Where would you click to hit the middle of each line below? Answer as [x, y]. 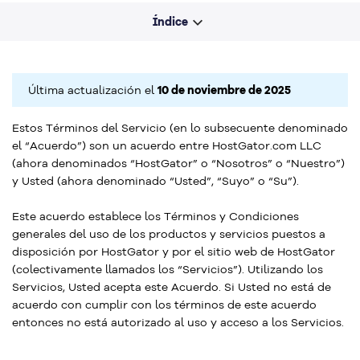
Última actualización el [93, 90]
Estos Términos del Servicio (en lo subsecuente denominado [180, 128]
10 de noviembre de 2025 [224, 90]
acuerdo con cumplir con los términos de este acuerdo [164, 305]
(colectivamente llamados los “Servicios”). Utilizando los [168, 269]
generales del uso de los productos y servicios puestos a [169, 234]
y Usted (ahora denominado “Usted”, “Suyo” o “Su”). [155, 181]
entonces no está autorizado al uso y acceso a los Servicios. [178, 322]
